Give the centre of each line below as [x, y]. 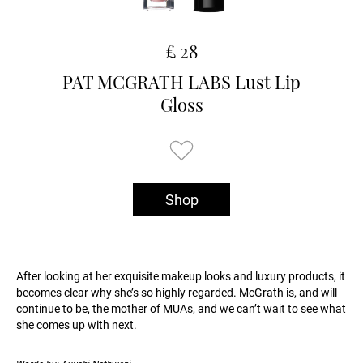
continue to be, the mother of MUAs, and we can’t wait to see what [181, 309]
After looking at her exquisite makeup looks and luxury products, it [181, 277]
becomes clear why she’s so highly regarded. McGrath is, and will [177, 293]
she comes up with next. [77, 325]
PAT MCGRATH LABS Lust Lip [181, 82]
